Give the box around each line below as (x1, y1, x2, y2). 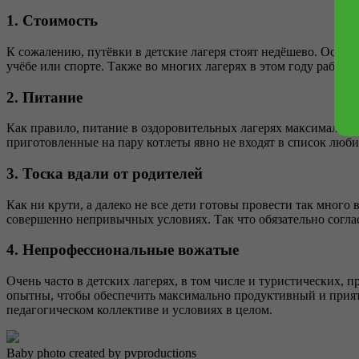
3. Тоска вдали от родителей (6, 164, 203, 182)
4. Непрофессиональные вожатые (6, 241, 239, 259)
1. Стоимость (6, 12, 98, 30)
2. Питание (6, 88, 83, 106)
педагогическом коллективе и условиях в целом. (6, 303, 272, 317)
